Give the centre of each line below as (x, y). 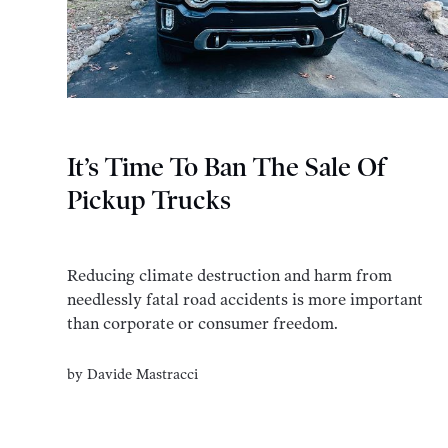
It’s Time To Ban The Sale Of (227, 168)
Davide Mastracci (143, 375)
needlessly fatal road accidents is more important (245, 300)
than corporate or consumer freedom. (203, 324)
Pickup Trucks (149, 201)
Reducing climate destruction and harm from (230, 276)
